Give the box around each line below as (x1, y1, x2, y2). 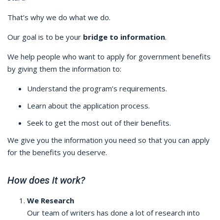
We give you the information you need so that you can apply (7, 135, 210, 145)
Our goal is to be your (7, 32, 83, 42)
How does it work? (7, 174, 85, 186)
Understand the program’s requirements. (27, 83, 167, 93)
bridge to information (83, 32, 165, 42)
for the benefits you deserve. (7, 147, 107, 157)
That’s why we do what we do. (7, 12, 110, 22)
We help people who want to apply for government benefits (7, 52, 211, 61)
